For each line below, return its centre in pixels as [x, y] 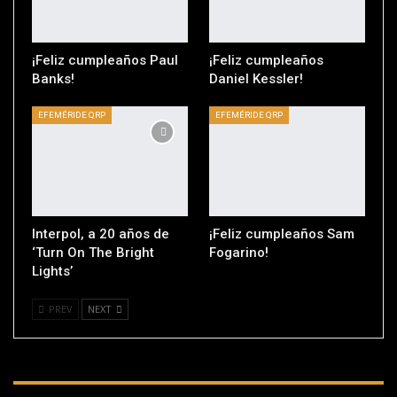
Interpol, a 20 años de [101, 234]
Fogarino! [239, 252]
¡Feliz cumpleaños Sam [282, 234]
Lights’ [52, 271]
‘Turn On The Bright [93, 252]
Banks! [53, 79]
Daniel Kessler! [256, 79]
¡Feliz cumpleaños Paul [105, 61]
